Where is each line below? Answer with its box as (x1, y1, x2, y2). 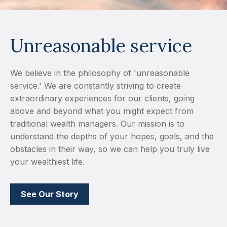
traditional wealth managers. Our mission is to (10, 119, 184, 129)
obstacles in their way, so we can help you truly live (10, 144, 210, 155)
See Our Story (21, 189, 79, 200)
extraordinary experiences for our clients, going (10, 93, 195, 104)
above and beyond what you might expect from (10, 106, 194, 117)
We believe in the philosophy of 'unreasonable (10, 68, 190, 79)
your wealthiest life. (10, 157, 85, 167)
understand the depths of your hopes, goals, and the (10, 131, 214, 142)
